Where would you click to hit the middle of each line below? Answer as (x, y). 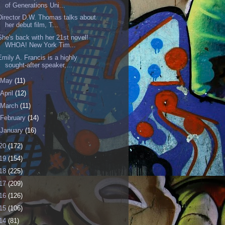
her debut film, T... (32, 25)
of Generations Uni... (35, 5)
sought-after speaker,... (39, 65)
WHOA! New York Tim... (41, 45)
